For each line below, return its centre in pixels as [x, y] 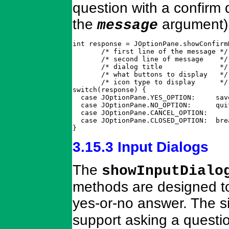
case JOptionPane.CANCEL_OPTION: [140, 113]
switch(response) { [109, 90]
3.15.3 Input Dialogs [141, 147]
